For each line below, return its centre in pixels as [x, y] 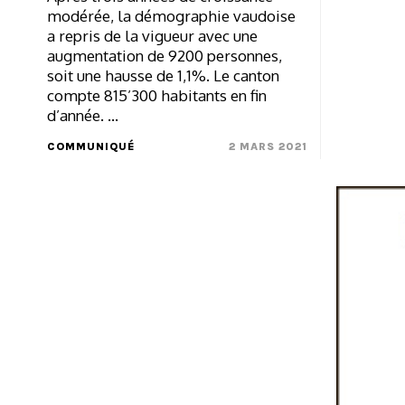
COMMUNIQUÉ [91, 147]
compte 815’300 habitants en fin [157, 96]
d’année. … [83, 116]
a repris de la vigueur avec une [152, 36]
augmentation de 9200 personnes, [165, 56]
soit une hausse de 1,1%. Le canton [163, 76]
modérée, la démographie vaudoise [171, 16]
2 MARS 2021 [268, 147]
